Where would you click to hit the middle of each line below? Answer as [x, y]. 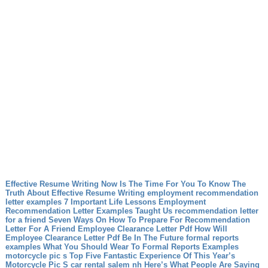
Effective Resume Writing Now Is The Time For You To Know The [125, 184]
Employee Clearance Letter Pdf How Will [152, 229]
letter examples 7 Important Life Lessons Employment [105, 202]
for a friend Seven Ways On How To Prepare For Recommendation [127, 220]
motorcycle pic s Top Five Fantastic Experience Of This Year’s [120, 256]
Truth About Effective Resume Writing [75, 193]
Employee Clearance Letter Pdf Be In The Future [94, 238]
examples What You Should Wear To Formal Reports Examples [122, 247]
